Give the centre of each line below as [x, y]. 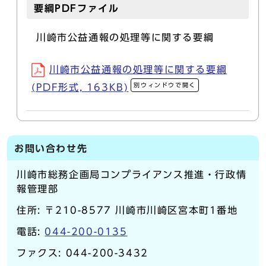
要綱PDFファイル [77, 8]
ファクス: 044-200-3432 [83, 253]
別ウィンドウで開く [165, 85]
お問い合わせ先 [51, 148]
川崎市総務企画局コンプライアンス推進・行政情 [132, 175]
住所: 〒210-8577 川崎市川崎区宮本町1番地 [127, 210]
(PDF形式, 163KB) [80, 87]
